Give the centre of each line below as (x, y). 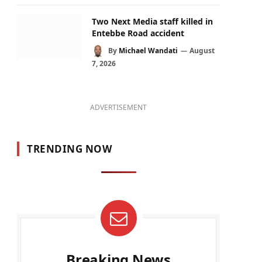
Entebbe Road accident (138, 33)
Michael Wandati (148, 50)
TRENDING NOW (70, 149)
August (202, 50)
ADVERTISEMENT (118, 108)
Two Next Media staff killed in (152, 21)
